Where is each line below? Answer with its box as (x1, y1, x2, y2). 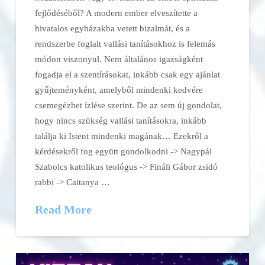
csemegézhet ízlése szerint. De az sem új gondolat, (35, 99, 222, 110)
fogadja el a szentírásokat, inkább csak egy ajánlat (35, 69, 221, 79)
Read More (35, 202, 92, 216)
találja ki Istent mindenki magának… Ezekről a (35, 130, 209, 141)
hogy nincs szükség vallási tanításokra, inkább (35, 115, 207, 125)
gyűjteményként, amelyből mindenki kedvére (35, 84, 203, 95)
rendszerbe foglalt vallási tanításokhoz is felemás (35, 38, 216, 49)
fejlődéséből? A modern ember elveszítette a (35, 7, 198, 18)
